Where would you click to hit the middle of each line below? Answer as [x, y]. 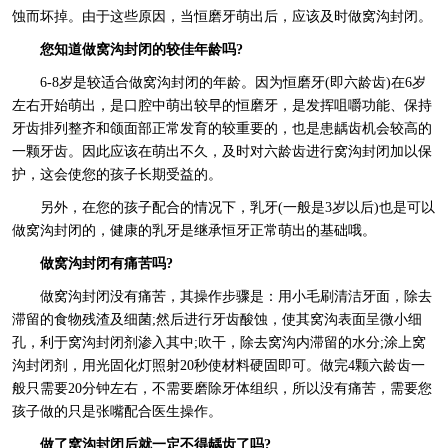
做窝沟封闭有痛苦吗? [106, 264]
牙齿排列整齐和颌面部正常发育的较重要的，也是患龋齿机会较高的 [221, 129]
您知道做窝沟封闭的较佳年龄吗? [141, 50]
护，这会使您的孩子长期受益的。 [116, 175]
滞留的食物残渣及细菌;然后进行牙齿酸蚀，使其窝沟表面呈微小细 [216, 320]
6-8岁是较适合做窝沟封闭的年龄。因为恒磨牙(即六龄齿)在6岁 [232, 83]
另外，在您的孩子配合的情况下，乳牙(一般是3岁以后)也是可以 [237, 208]
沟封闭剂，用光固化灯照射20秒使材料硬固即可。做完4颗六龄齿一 [218, 366]
